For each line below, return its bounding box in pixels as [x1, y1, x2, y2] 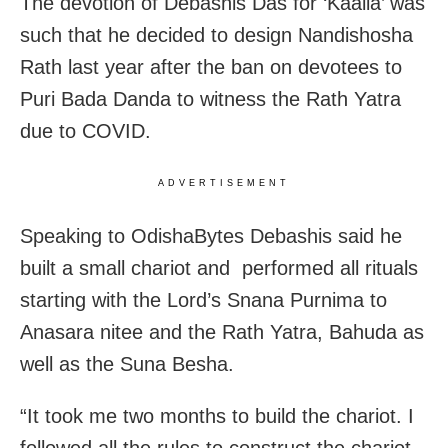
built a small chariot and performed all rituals [20, 256, 418, 279]
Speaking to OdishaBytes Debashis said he [20, 224, 402, 247]
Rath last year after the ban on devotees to [20, 55, 402, 78]
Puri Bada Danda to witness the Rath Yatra [20, 87, 401, 110]
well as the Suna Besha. [20, 352, 234, 375]
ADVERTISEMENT [158, 177, 290, 188]
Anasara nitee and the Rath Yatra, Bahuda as [20, 320, 424, 343]
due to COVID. [20, 119, 151, 142]
